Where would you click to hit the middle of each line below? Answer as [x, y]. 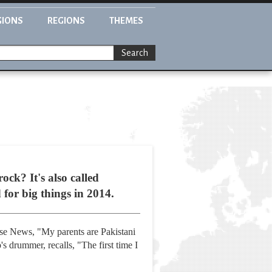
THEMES [126, 21]
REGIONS [66, 21]
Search [135, 53]
